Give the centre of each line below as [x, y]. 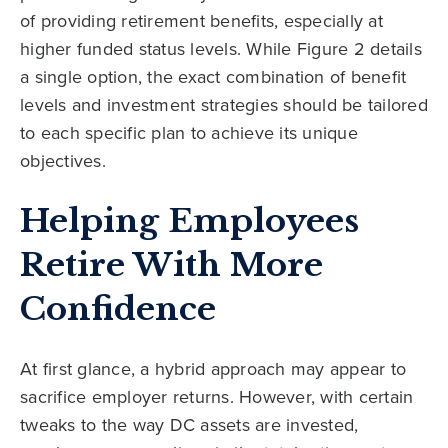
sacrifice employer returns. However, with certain [217, 396]
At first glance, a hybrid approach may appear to [213, 368]
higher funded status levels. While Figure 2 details [221, 48]
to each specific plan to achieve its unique [189, 132]
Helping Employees [189, 220]
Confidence [118, 308]
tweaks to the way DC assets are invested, [189, 424]
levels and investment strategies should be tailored [224, 104]
